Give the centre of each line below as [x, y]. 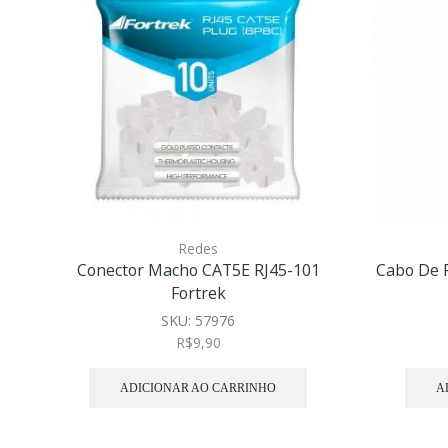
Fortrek [198, 293]
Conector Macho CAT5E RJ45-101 [198, 270]
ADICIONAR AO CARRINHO [198, 387]
